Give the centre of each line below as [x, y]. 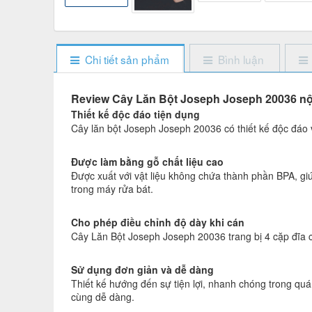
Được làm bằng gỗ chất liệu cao [147, 161]
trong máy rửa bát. [112, 188]
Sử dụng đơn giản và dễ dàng [142, 269]
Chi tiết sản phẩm [127, 59]
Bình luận [241, 59]
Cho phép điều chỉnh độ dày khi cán [158, 222]
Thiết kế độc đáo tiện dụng [135, 114]
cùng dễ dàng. [104, 296]
